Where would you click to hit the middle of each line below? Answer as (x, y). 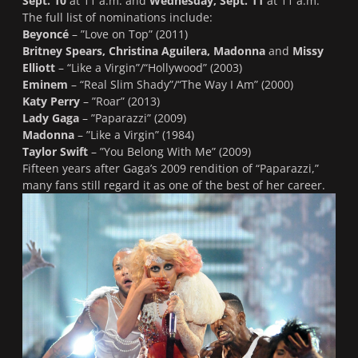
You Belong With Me (158, 152)
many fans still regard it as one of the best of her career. (174, 185)
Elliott (39, 68)
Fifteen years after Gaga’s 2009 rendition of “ (141, 169)
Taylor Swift (55, 152)
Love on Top (117, 34)
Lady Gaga (51, 118)
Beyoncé (46, 34)
